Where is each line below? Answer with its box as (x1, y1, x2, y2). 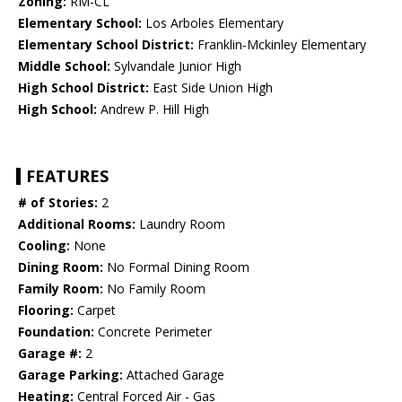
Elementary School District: (18, 36, 194, 54)
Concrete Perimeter (94, 323, 212, 341)
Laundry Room (135, 215, 225, 233)
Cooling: (18, 237, 70, 255)
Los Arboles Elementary (142, 14, 284, 32)
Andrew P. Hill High (97, 100, 209, 118)
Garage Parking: (18, 366, 123, 384)
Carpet (74, 301, 116, 319)
